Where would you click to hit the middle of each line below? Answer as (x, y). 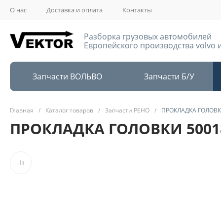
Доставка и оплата (74, 10)
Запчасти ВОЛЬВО (67, 76)
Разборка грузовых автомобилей (148, 36)
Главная (22, 110)
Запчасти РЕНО (127, 110)
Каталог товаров (69, 110)
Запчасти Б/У (169, 76)
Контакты (137, 10)
